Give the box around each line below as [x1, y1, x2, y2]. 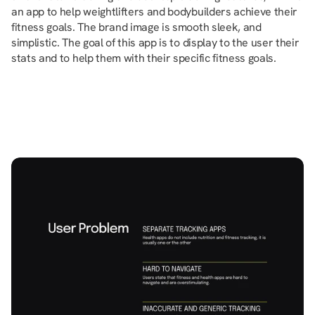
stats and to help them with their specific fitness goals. [11, 50, 276, 65]
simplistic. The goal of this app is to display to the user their [11, 34, 300, 50]
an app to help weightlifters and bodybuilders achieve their [11, 4, 298, 19]
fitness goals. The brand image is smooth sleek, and [11, 19, 262, 34]
